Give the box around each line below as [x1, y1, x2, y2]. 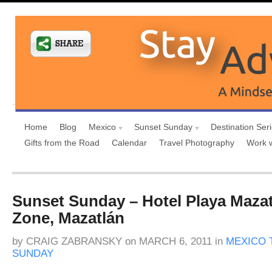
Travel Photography [159, 138, 234, 148]
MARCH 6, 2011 [136, 236, 212, 247]
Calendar [112, 138, 147, 148]
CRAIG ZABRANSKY [26, 236, 122, 247]
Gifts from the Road [24, 138, 100, 148]
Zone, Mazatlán [12, 209, 124, 227]
